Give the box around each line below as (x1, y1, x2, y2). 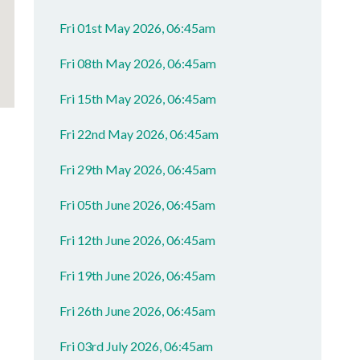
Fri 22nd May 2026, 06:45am (59, 126, 219, 141)
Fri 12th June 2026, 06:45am (59, 232, 216, 247)
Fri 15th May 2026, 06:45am (59, 91, 217, 106)
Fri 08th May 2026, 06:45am (59, 55, 217, 71)
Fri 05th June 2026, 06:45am (59, 197, 216, 212)
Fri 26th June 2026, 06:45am (59, 303, 216, 318)
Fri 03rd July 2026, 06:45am (59, 338, 214, 354)
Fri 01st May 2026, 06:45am (59, 20, 216, 35)
